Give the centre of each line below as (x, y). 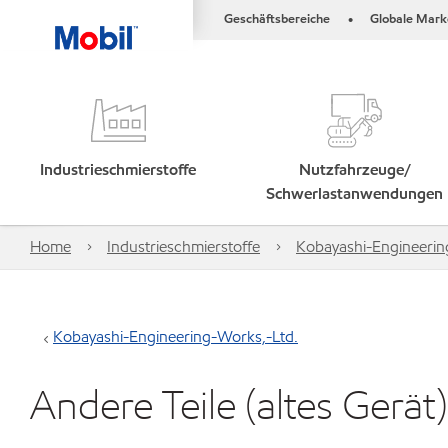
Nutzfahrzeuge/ (354, 169)
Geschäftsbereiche (277, 19)
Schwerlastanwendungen (355, 193)
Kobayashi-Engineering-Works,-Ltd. (175, 336)
